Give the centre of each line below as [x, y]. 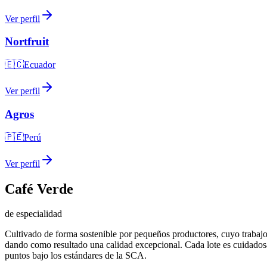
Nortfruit [27, 42]
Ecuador [40, 65]
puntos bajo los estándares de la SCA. [76, 256]
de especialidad [33, 214]
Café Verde [39, 189]
